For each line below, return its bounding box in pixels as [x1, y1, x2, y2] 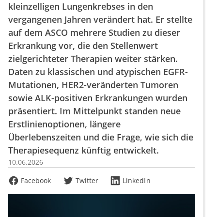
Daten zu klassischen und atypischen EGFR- [8, 66, 188, 77]
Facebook [21, 176, 51, 185]
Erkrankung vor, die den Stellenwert [8, 40, 158, 51]
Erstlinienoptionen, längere [8, 118, 121, 130]
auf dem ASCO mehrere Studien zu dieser [8, 27, 180, 38]
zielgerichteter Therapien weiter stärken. [8, 53, 178, 64]
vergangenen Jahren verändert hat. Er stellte [8, 14, 192, 25]
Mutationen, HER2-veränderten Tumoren [8, 79, 178, 91]
